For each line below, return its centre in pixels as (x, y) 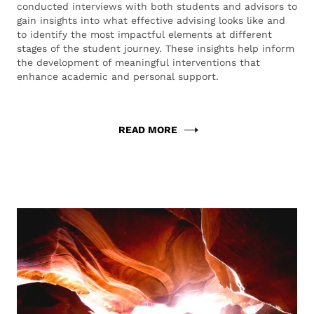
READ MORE (148, 130)
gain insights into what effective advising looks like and (151, 20)
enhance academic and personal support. (118, 76)
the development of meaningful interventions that (138, 62)
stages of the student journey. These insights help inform (156, 48)
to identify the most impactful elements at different (144, 34)
